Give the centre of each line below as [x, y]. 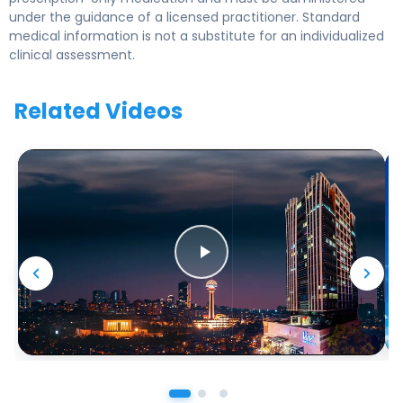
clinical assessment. [72, 54]
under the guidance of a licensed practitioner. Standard [184, 17]
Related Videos [99, 111]
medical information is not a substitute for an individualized [197, 36]
